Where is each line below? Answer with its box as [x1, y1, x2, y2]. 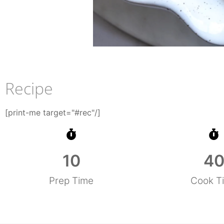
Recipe [5, 77, 53, 99]
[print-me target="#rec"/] [5, 107, 100, 118]
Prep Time [49, 175, 93, 187]
